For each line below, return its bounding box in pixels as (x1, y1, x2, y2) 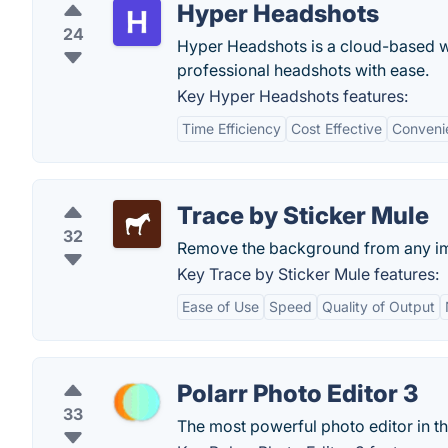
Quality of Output (322, 298, 435, 315)
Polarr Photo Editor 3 (177, 379, 418, 408)
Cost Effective (291, 120, 382, 137)
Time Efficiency (182, 120, 281, 137)
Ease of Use (182, 298, 259, 315)
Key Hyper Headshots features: (177, 86, 408, 106)
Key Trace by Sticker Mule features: (177, 264, 439, 284)
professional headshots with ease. (177, 60, 429, 80)
